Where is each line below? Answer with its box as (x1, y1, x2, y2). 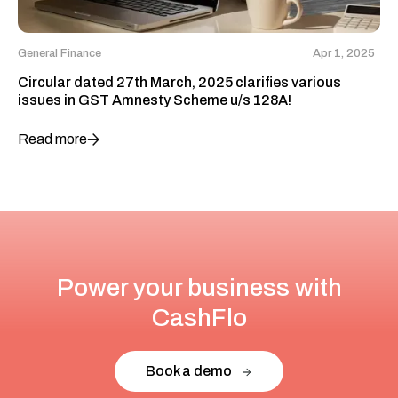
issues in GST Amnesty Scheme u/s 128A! (18, 92, 291, 108)
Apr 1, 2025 (313, 47, 375, 60)
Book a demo (145, 363, 232, 379)
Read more (18, 131, 87, 147)
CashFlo (151, 304, 247, 332)
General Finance (18, 47, 101, 60)
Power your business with (56, 274, 342, 302)
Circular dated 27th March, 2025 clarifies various (18, 75, 341, 91)
